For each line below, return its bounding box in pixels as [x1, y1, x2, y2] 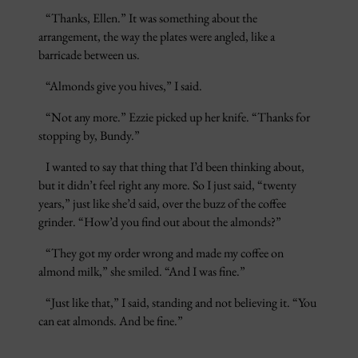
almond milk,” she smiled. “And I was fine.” [38, 263, 248, 280]
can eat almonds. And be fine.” [38, 312, 185, 330]
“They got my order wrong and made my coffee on [38, 245, 284, 262]
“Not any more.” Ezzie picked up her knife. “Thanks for [38, 109, 310, 126]
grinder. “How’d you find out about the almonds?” [38, 213, 284, 231]
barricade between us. [38, 46, 142, 64]
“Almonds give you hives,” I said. [38, 78, 202, 95]
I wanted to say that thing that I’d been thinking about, [38, 158, 304, 176]
